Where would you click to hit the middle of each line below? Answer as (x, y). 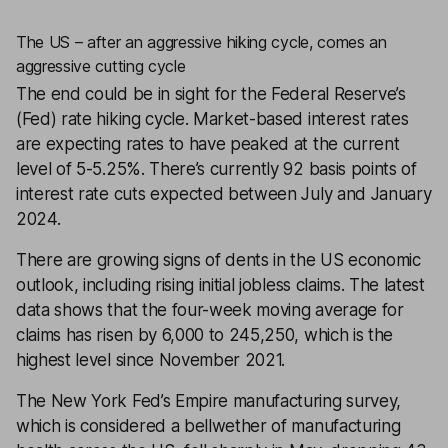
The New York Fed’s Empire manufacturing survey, (208, 401)
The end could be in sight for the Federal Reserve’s (211, 94)
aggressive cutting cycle (101, 66)
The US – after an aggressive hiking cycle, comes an (201, 42)
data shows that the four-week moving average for (210, 310)
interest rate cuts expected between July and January (224, 194)
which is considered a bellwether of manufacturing (208, 426)
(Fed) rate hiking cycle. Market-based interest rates (212, 119)
